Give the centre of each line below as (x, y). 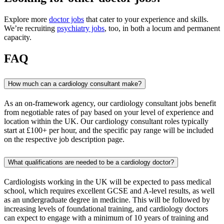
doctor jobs (66, 19)
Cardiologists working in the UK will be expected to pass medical (107, 181)
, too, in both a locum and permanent (162, 28)
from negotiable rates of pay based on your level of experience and (109, 112)
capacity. (18, 37)
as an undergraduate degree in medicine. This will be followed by (107, 199)
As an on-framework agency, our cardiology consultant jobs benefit (110, 103)
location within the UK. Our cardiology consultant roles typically (106, 121)
